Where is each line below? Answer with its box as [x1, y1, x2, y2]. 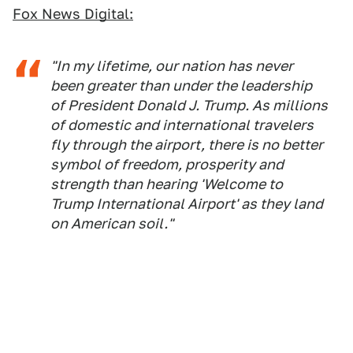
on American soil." [50, 215, 173, 232]
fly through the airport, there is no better [50, 136, 323, 154]
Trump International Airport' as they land [50, 195, 323, 213]
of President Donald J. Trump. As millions [50, 97, 328, 114]
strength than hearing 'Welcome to [50, 176, 283, 193]
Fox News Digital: [13, 6, 133, 23]
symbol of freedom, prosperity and [50, 156, 284, 173]
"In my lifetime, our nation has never [50, 58, 293, 75]
